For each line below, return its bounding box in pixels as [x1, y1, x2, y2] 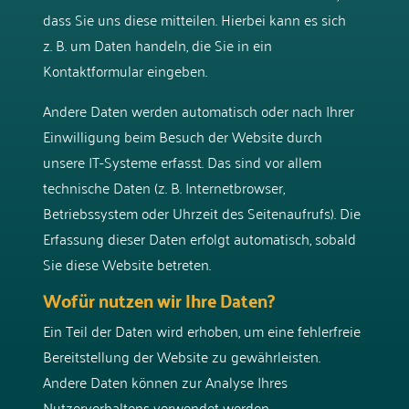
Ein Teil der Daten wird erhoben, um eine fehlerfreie [42, 317, 361, 343]
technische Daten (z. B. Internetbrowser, [42, 173, 285, 200]
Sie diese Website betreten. [42, 250, 211, 277]
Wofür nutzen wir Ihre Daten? [42, 282, 275, 317]
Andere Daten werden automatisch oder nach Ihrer [42, 97, 354, 123]
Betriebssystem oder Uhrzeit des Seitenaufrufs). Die [42, 199, 361, 225]
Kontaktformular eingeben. [42, 57, 207, 83]
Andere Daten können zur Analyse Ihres [42, 368, 288, 394]
